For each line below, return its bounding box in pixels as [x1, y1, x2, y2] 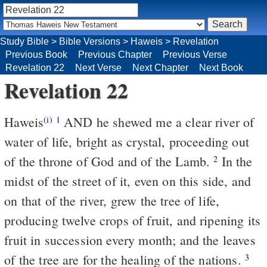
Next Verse [75, 62, 122, 73]
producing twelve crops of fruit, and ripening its [4, 211, 261, 229]
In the [218, 152, 253, 170]
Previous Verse [163, 49, 227, 60]
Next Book [199, 62, 243, 73]
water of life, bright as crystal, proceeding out [4, 132, 249, 150]
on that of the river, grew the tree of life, [4, 191, 220, 209]
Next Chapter [132, 62, 188, 73]
